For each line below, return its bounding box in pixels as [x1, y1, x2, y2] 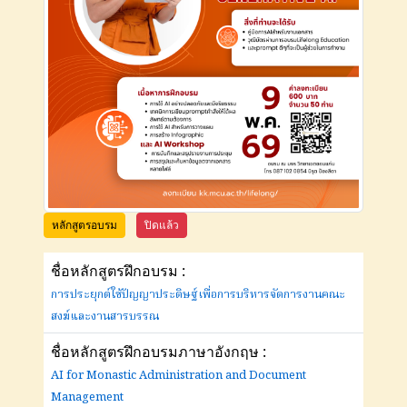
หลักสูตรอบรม [52, 216, 117, 233]
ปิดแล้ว [144, 216, 179, 233]
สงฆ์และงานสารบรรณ [51, 306, 159, 326]
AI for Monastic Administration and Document [51, 365, 306, 385]
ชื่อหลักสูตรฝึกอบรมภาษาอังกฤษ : [51, 341, 266, 362]
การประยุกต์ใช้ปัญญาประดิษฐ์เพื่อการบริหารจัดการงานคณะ [51, 284, 345, 304]
